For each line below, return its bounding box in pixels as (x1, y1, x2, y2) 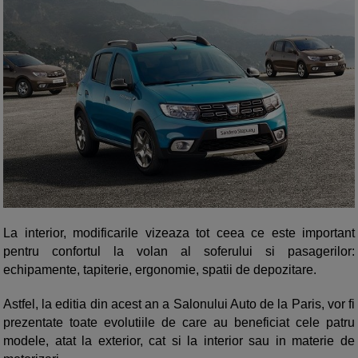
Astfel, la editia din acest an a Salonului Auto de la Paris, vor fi (3, 296, 355, 311)
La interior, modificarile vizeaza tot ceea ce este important (3, 225, 355, 240)
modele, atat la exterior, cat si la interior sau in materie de (3, 333, 355, 348)
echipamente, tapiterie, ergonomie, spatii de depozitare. (3, 262, 316, 276)
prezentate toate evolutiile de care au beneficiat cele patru (3, 315, 355, 329)
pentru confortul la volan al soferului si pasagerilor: (3, 244, 355, 258)
